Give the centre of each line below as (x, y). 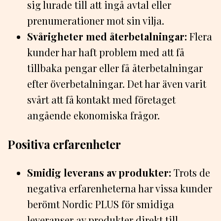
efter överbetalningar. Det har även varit (117, 84)
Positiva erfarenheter (64, 144)
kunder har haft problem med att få (106, 52)
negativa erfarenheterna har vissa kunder (120, 188)
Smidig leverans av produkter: (99, 173)
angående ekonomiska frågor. (93, 115)
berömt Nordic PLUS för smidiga (101, 204)
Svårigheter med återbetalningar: (107, 37)
